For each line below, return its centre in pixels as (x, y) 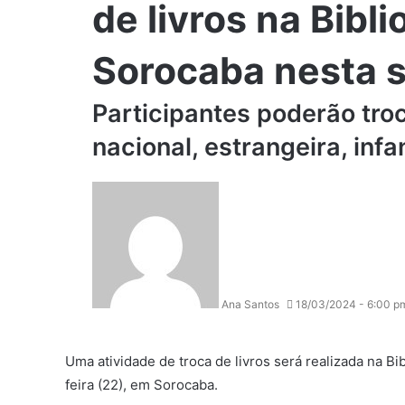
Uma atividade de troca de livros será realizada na (226, 361)
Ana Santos (250, 304)
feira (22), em (109, 385)
